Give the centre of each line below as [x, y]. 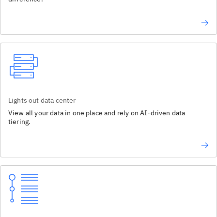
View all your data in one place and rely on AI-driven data [97, 113]
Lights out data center [42, 100]
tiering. [20, 121]
